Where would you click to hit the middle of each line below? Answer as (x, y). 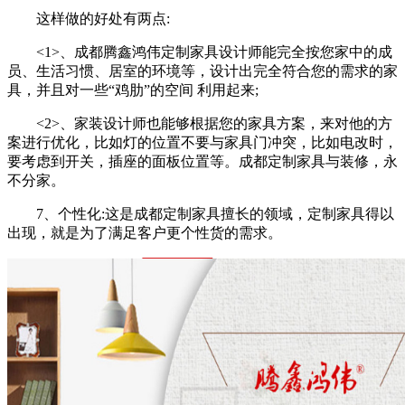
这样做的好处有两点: (103, 18)
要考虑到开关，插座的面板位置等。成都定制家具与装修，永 (202, 161)
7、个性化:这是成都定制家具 (128, 213)
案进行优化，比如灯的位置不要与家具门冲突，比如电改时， (202, 142)
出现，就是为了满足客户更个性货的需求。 (145, 232)
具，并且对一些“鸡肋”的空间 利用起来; (133, 89)
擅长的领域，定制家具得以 (307, 213)
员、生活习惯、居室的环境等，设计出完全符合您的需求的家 (202, 71)
